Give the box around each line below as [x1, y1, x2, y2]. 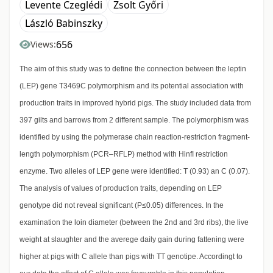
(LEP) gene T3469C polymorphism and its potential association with [19, 82, 244, 91]
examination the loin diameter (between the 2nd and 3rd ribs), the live [19, 218, 249, 227]
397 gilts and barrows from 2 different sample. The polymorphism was [19, 116, 249, 125]
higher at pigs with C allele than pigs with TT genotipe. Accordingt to [19, 252, 243, 261]
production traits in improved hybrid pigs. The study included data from [19, 99, 251, 108]
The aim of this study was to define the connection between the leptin [19, 65, 246, 74]
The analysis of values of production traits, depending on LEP [19, 184, 222, 193]
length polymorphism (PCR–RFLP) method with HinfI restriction [19, 150, 228, 159]
